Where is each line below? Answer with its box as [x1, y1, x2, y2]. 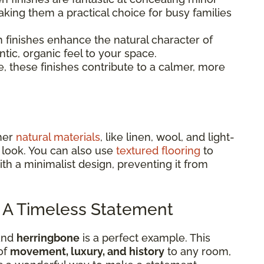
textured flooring [116, 144, 200, 157]
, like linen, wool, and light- [100, 130, 235, 143]
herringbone [16, 231, 80, 244]
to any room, [164, 245, 231, 258]
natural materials [16, 130, 100, 143]
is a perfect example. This [80, 231, 210, 244]
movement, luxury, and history [10, 245, 164, 258]
